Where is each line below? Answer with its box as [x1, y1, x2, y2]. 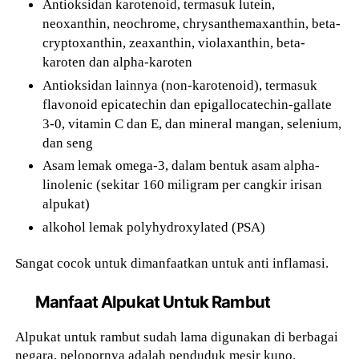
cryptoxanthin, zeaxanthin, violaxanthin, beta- [42, 34, 306, 50]
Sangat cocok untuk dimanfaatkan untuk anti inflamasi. [15, 255, 329, 271]
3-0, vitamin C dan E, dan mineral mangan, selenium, [42, 115, 342, 131]
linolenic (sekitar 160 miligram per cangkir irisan [42, 176, 323, 193]
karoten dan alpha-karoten [42, 53, 193, 70]
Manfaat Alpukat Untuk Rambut [34, 292, 271, 313]
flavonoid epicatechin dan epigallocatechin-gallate [42, 95, 333, 112]
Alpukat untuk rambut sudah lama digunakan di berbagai [15, 328, 339, 345]
